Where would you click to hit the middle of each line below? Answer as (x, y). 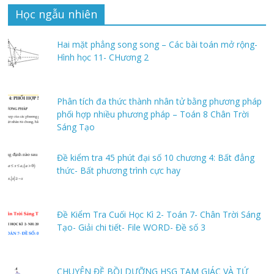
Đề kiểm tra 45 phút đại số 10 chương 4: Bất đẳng (156, 158)
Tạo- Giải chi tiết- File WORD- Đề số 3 (131, 228)
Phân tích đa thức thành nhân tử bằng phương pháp (160, 101)
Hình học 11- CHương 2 (103, 57)
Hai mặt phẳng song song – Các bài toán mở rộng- (157, 44)
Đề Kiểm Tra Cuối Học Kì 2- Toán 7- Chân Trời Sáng (159, 215)
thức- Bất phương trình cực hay (119, 171)
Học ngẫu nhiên (57, 14)
